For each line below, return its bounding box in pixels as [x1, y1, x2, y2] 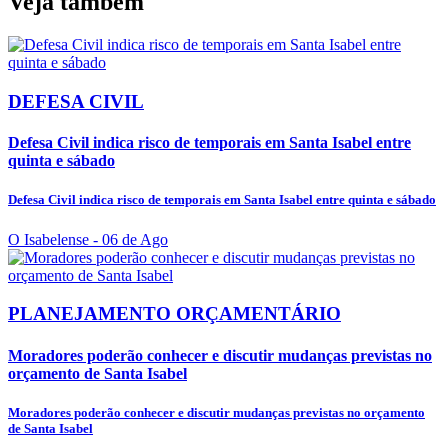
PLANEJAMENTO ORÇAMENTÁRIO [8, 303, 341, 325]
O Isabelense [8, 230, 89, 248]
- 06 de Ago [89, 230, 168, 248]
